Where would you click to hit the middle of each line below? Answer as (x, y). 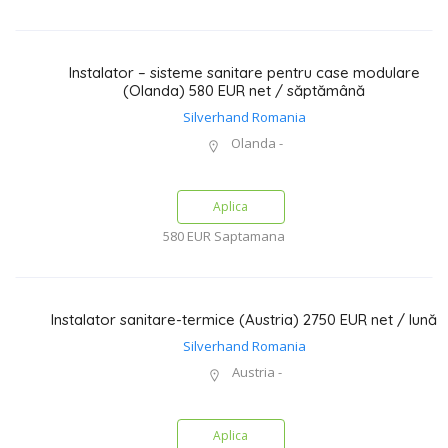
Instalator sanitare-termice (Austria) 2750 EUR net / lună (244, 319)
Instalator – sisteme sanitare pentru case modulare (244, 72)
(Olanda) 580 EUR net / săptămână (244, 90)
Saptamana (248, 236)
